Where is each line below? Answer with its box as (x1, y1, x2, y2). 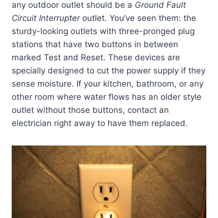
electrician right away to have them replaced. (12, 118, 188, 128)
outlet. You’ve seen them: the (80, 13, 196, 23)
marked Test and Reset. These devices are (12, 52, 180, 62)
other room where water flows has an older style (12, 91, 201, 102)
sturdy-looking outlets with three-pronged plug (12, 26, 195, 36)
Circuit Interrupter (12, 13, 80, 23)
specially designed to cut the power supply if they (12, 65, 205, 75)
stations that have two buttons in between (12, 39, 178, 49)
